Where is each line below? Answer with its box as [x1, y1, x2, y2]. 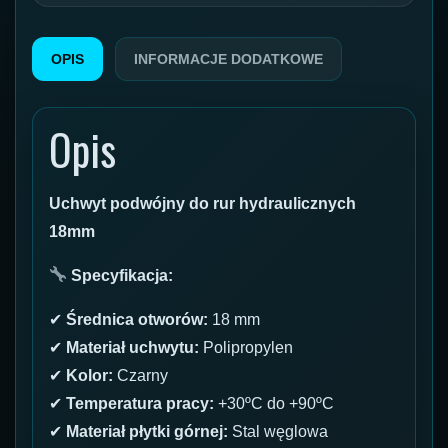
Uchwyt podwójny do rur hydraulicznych [49, 194, 356, 212]
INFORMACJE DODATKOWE [134, 50, 323, 67]
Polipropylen [199, 338, 293, 356]
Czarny [113, 366, 168, 384]
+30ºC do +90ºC [214, 394, 334, 412]
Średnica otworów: [66, 310, 208, 328]
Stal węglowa [228, 422, 328, 440]
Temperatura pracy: [66, 394, 214, 412]
